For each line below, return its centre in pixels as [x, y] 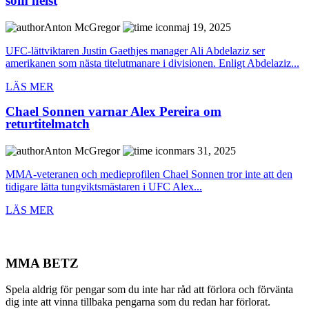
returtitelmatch [48, 124]
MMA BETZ [42, 263]
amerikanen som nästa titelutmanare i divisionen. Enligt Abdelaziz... [152, 63]
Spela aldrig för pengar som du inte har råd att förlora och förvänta [149, 290]
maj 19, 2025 [202, 27]
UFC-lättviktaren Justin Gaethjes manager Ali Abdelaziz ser [135, 50]
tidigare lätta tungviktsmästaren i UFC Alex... [104, 187]
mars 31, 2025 [205, 151]
